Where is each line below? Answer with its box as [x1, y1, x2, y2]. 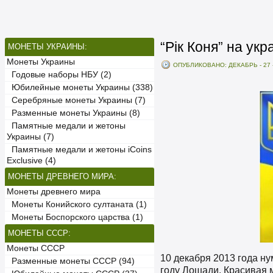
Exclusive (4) [7, 156, 56, 165]
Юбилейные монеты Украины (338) [7, 83, 153, 92]
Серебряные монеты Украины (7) [7, 96, 146, 105]
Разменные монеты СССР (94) [7, 257, 135, 266]
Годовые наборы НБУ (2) [7, 70, 112, 79]
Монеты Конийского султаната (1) [7, 200, 147, 209]
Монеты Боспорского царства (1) [7, 213, 143, 222]
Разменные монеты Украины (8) [7, 108, 140, 118]
